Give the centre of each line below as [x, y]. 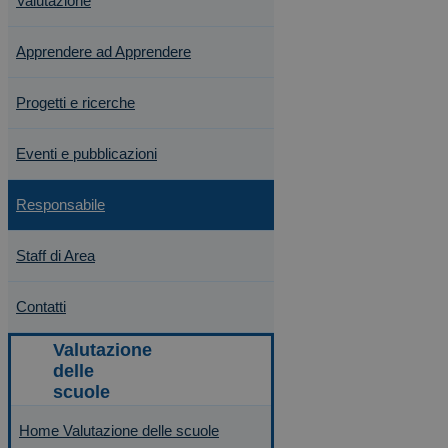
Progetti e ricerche [75, 102]
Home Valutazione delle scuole [119, 430]
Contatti [41, 306]
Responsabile [60, 204]
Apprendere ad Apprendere [103, 51]
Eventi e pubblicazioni [86, 153]
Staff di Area [55, 255]
